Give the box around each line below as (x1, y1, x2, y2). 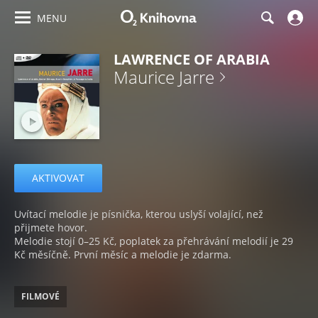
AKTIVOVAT (32, 171, 84, 185)
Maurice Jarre (114, 65, 214, 89)
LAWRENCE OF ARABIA (114, 50, 270, 69)
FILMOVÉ (21, 290, 60, 302)
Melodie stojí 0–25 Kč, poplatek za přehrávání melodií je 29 (14, 234, 293, 248)
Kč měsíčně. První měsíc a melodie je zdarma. (14, 248, 231, 261)
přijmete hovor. (14, 221, 87, 234)
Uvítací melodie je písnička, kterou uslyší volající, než (14, 207, 263, 221)
